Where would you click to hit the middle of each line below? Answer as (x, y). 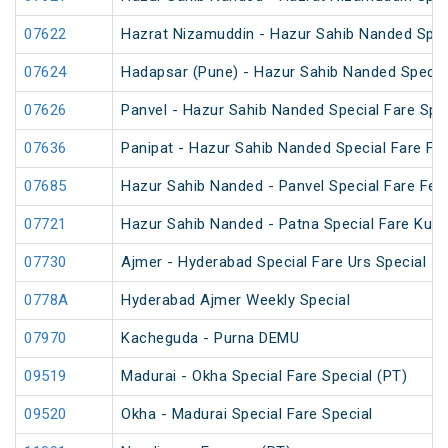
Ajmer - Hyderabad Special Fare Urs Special (273, 262)
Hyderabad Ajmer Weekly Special (235, 300)
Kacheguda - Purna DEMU (210, 338)
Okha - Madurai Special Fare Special (247, 414)
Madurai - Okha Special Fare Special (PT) (264, 376)
